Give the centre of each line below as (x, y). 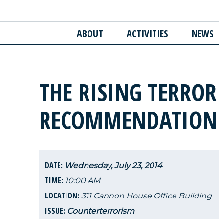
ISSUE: (56, 210)
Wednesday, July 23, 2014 (113, 165)
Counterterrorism (101, 211)
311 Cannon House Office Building (146, 196)
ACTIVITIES (147, 34)
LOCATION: (63, 195)
